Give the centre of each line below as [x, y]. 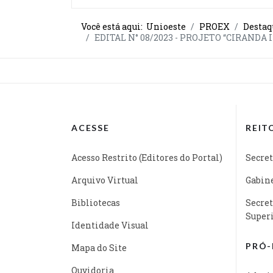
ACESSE [90, 127]
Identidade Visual [110, 225]
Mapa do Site [99, 247]
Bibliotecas [96, 202]
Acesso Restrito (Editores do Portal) [147, 157]
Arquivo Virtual [105, 180]
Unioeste [166, 26]
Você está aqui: [114, 26]
